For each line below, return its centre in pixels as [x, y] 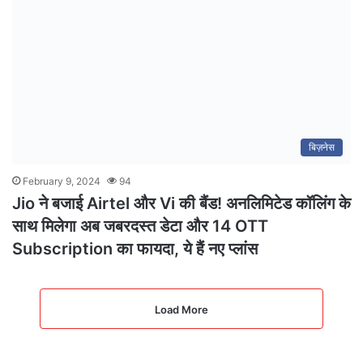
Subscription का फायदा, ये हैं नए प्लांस [135, 248]
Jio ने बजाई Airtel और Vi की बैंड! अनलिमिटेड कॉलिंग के [181, 203]
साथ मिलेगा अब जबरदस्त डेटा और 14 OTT [140, 226]
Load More [181, 309]
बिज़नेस [322, 147]
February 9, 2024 [62, 181]
